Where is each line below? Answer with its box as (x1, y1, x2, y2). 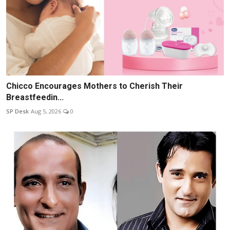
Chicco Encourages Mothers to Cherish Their (6, 81, 183, 91)
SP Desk (6, 107, 29, 115)
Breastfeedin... (6, 92, 64, 102)
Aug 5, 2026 (31, 107, 61, 115)
